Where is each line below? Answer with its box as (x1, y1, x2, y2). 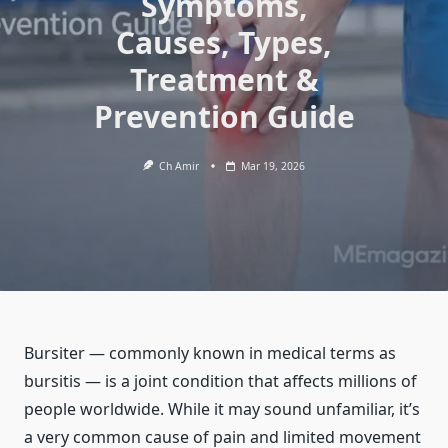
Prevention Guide (93, 96, 355, 137)
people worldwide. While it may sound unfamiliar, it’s (24, 398, 420, 421)
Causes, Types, (116, 22, 332, 63)
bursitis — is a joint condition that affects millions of (24, 370, 417, 393)
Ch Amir (159, 159, 200, 173)
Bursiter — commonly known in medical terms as (24, 342, 396, 365)
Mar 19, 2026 (241, 159, 306, 173)
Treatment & (129, 59, 319, 100)
